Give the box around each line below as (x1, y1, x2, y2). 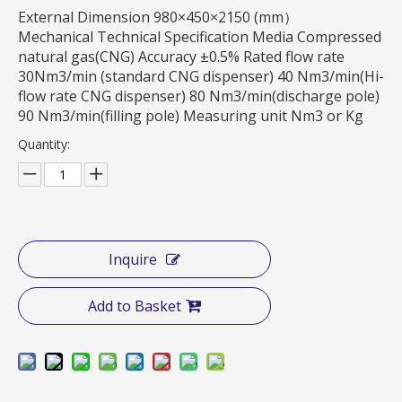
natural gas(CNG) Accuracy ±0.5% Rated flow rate (18, 46, 345, 66)
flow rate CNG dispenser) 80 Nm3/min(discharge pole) (18, 85, 380, 106)
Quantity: (18, 135, 70, 153)
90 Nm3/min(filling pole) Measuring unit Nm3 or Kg (18, 105, 363, 126)
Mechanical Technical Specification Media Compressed (18, 26, 381, 47)
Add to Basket (88, 295, 181, 316)
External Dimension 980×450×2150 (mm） (18, 6, 298, 27)
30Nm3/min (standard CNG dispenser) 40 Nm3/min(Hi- (18, 66, 384, 86)
